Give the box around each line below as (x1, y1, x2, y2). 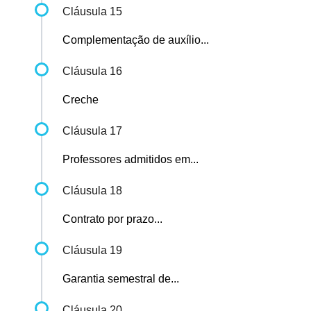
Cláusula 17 (62, 125, 122, 137)
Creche (62, 94, 99, 106)
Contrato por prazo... (62, 213, 162, 226)
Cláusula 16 (62, 65, 122, 78)
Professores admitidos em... (62, 153, 199, 166)
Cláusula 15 (62, 6, 122, 18)
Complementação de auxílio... (62, 34, 209, 47)
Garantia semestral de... (62, 273, 179, 285)
